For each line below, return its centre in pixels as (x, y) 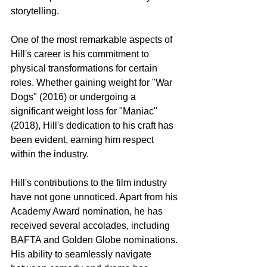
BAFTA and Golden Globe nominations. (95, 240)
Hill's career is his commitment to (81, 54)
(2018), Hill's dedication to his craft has (93, 125)
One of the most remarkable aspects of (93, 39)
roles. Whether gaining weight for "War (93, 82)
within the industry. (50, 154)
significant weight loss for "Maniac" (85, 111)
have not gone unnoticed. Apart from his (95, 197)
